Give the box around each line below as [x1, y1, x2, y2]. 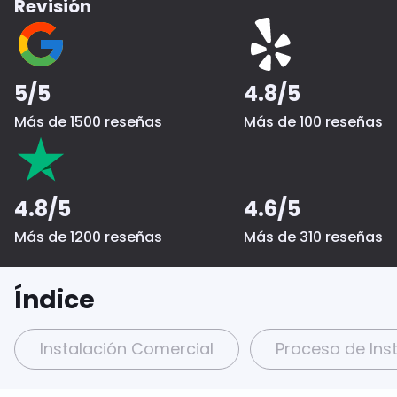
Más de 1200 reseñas [13, 226, 162, 247]
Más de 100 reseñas [244, 111, 384, 132]
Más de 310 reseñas [244, 226, 384, 247]
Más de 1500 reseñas [13, 111, 162, 132]
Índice [13, 283, 95, 318]
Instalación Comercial [39, 338, 214, 361]
